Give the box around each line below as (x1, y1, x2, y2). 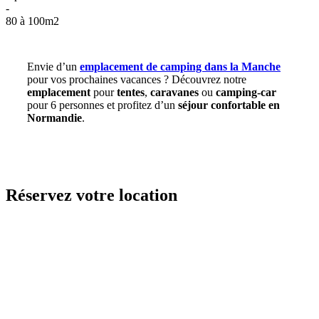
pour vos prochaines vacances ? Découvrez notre (27, 73, 246, 85)
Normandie (27, 111, 82, 124)
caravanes (150, 85, 199, 98)
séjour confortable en (178, 98, 280, 111)
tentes (117, 85, 145, 98)
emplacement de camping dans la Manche (80, 60, 281, 73)
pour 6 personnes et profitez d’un (27, 98, 178, 111)
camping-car (216, 85, 276, 98)
